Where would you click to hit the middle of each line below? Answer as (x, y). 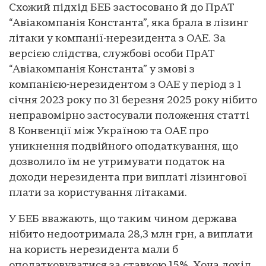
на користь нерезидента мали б (94, 251)
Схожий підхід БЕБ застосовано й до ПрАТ (122, 8)
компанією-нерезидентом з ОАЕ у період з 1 (125, 85)
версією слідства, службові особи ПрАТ (112, 55)
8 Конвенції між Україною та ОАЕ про (109, 132)
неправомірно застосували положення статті (129, 116)
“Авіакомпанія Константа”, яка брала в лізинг (129, 24)
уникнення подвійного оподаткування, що (123, 147)
